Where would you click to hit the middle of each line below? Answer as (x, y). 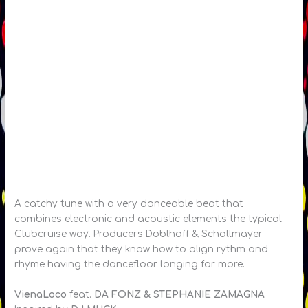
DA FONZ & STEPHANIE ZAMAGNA (180, 294)
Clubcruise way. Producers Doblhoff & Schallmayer (139, 234)
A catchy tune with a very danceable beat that (129, 204)
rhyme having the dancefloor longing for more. (130, 265)
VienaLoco (41, 294)
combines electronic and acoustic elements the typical (148, 219)
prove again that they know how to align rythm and (142, 250)
